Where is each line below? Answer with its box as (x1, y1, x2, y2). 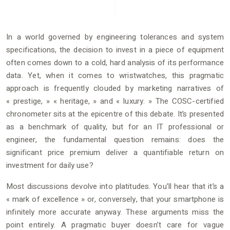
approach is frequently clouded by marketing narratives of (6, 83, 224, 94)
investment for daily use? (6, 160, 93, 171)
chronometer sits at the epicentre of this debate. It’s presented (6, 108, 224, 120)
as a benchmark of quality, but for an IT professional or (6, 121, 224, 132)
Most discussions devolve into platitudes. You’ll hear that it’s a (6, 181, 224, 192)
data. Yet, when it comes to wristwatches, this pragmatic (6, 70, 224, 81)
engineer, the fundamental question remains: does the (6, 134, 224, 145)
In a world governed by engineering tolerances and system (6, 31, 224, 43)
